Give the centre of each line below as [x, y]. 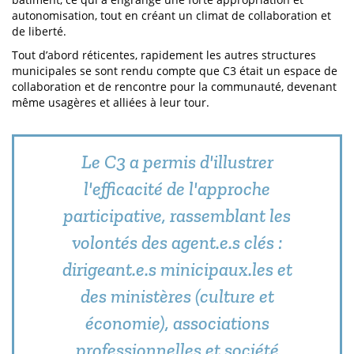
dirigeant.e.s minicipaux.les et [177, 269]
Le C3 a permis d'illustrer [177, 162]
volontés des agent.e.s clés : [177, 242]
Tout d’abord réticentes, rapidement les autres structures [164, 55]
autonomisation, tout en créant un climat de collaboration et [171, 15]
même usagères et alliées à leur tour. [112, 102]
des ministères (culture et [177, 296]
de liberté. [39, 31]
